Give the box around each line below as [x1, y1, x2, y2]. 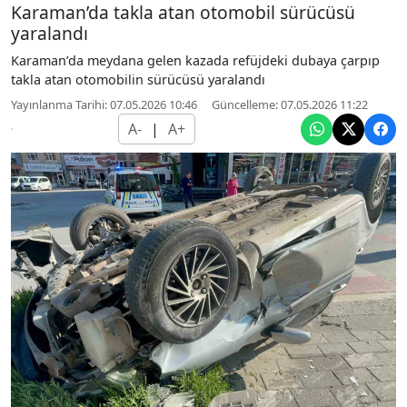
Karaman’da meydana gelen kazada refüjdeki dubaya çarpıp [11, 51, 380, 69]
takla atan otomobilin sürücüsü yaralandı [11, 70, 265, 88]
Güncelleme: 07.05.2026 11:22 [212, 95, 368, 113]
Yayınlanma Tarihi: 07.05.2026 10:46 [11, 95, 197, 113]
